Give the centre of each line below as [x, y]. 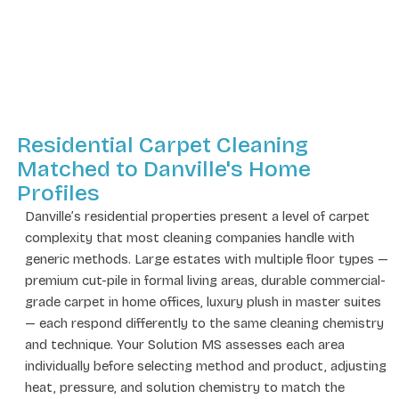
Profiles [58, 193]
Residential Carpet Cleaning [163, 145]
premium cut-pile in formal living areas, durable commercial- [205, 280]
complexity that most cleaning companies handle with [190, 237]
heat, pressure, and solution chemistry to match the [185, 387]
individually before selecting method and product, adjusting [206, 366]
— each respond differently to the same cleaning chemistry [204, 323]
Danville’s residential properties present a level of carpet [197, 216]
